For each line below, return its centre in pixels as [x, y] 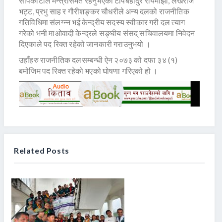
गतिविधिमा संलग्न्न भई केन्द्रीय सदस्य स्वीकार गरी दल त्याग [102, 22]
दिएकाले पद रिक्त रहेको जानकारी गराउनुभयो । [85, 44]
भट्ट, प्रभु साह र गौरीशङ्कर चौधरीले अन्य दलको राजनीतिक [104, 11]
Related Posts [42, 150]
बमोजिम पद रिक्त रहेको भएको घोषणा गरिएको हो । [88, 71]
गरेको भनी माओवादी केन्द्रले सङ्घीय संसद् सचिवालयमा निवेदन [107, 33]
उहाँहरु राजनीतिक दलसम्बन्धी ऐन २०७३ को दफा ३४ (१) [98, 60]
